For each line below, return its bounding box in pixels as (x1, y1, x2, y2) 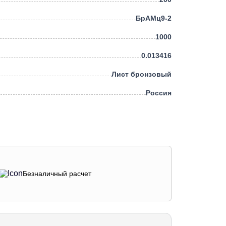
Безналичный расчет (23, 169, 91, 178)
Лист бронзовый (111, 70, 172, 79)
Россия (146, 89, 172, 97)
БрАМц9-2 (136, 14, 172, 23)
